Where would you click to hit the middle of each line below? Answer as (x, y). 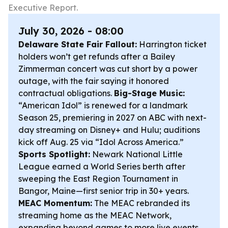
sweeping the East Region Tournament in (98, 179)
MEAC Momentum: (55, 203)
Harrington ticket (172, 44)
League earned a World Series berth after (102, 166)
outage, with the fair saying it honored (94, 81)
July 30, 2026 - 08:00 (71, 31)
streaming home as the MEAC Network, (95, 215)
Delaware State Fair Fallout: (78, 44)
